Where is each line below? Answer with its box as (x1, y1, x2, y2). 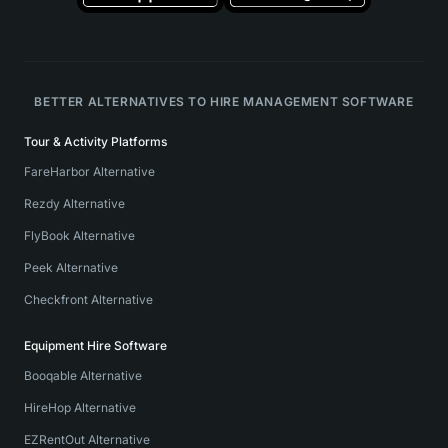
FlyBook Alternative (24, 228, 135, 243)
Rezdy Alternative (24, 196, 125, 211)
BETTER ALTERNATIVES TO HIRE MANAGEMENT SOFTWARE (34, 94, 414, 109)
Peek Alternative (24, 260, 118, 275)
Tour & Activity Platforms (24, 134, 167, 149)
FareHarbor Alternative (24, 164, 155, 179)
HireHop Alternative (24, 400, 136, 415)
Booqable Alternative (24, 368, 142, 383)
